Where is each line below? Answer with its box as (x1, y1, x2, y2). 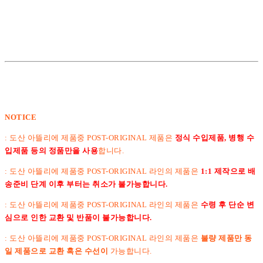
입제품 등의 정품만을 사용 (5, 146, 99, 155)
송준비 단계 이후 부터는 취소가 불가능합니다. (5, 179, 168, 188)
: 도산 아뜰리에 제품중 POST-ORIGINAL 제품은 (5, 133, 175, 142)
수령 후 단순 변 (200, 200, 255, 209)
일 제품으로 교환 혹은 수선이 (5, 246, 109, 255)
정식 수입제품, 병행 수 (174, 133, 255, 142)
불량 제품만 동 (200, 233, 252, 242)
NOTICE (5, 112, 37, 122)
